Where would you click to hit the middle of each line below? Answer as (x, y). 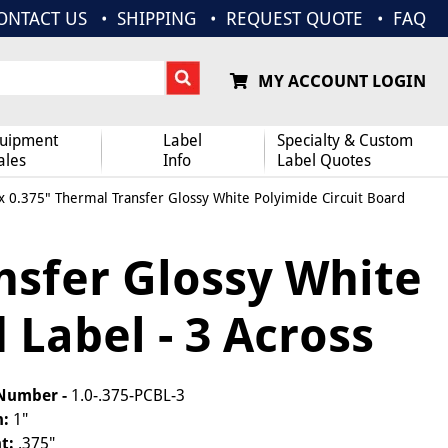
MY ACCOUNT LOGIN (341, 81)
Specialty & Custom (344, 140)
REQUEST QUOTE (294, 18)
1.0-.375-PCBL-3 (128, 395)
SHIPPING (156, 18)
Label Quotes (323, 160)
